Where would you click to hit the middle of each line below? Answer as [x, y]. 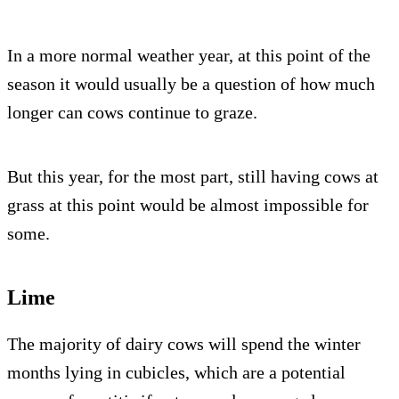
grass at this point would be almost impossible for [188, 205]
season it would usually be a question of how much [191, 84]
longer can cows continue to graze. [132, 113]
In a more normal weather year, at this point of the [189, 56]
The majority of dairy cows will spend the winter [184, 344]
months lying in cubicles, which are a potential [176, 373]
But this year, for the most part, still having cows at [193, 177]
